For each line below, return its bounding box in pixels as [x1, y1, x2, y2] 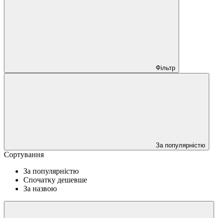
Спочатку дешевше [23, 175, 87, 184]
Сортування [4, 150, 44, 159]
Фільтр [156, 64, 175, 72]
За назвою [23, 184, 57, 193]
